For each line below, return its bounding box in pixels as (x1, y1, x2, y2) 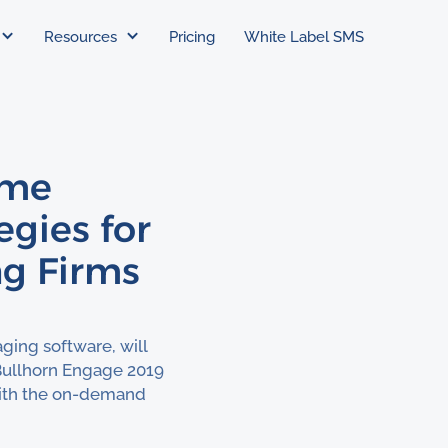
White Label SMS (244, 27, 365, 45)
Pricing (168, 27, 215, 45)
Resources (44, 27, 118, 45)
